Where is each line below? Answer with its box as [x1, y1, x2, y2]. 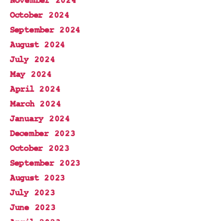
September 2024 [10, 25, 81, 35]
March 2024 [10, 99, 61, 109]
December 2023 [10, 129, 75, 139]
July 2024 [10, 55, 55, 65]
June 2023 [10, 203, 56, 213]
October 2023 [10, 144, 70, 153]
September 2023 [10, 158, 81, 168]
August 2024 [10, 40, 66, 50]
